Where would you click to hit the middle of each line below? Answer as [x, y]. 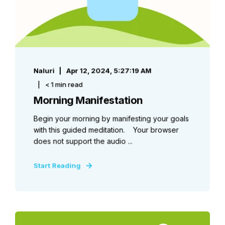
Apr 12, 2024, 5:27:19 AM [109, 71]
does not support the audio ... [83, 141]
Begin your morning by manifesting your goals [111, 119]
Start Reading [57, 165]
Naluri [44, 71]
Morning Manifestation [88, 100]
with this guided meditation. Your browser [106, 130]
